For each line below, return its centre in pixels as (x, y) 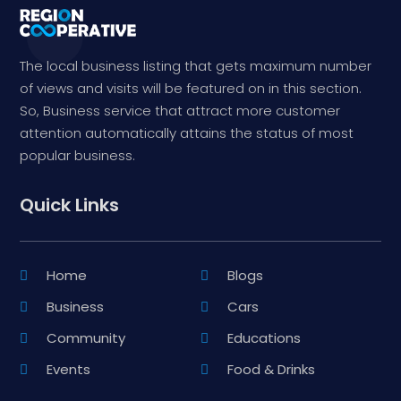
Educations (264, 338)
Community (86, 338)
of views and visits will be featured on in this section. (191, 89)
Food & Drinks (271, 370)
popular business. (78, 156)
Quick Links (70, 205)
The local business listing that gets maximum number (196, 66)
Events (69, 370)
